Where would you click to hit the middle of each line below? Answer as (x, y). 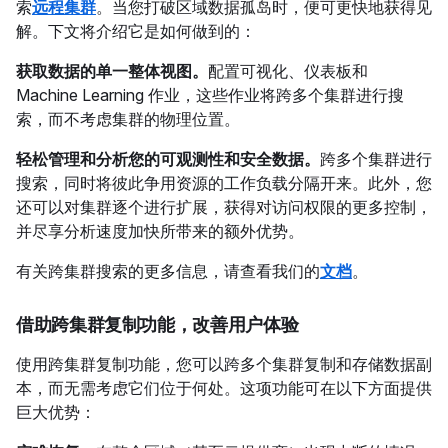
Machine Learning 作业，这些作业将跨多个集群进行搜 (210, 95)
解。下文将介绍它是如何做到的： (136, 31)
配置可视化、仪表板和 (288, 71)
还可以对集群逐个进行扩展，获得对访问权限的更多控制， (224, 207)
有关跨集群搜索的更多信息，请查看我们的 (168, 271)
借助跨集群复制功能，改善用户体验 (157, 325)
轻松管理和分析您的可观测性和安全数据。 (168, 159)
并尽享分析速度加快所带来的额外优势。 (162, 231)
